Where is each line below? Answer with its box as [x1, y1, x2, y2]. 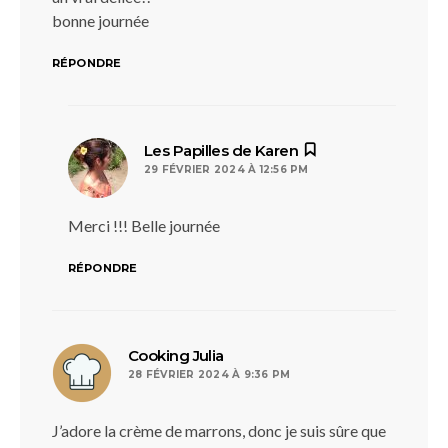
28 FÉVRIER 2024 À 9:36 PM [128, 368, 291, 381]
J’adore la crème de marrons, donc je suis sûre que [52, 421, 386, 440]
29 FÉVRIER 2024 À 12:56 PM [144, 163, 309, 176]
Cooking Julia [128, 346, 224, 365]
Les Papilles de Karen [144, 141, 299, 160]
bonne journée [52, 11, 149, 30]
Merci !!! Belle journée [68, 216, 220, 235]
